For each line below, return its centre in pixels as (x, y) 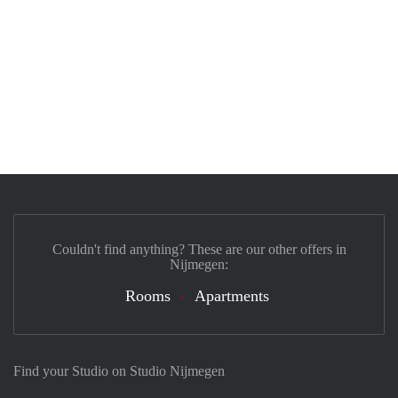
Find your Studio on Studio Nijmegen (119, 371)
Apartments (232, 296)
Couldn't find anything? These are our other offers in (199, 249)
